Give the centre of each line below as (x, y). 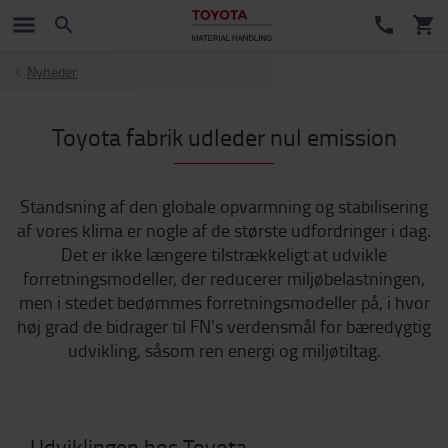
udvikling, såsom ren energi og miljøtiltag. (224, 350)
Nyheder (52, 71)
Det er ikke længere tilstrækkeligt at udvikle (224, 254)
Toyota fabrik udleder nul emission (224, 136)
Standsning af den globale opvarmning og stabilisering (224, 206)
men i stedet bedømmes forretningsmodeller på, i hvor (224, 302)
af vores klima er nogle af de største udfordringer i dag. (224, 230)
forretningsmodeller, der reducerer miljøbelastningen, (224, 278)
